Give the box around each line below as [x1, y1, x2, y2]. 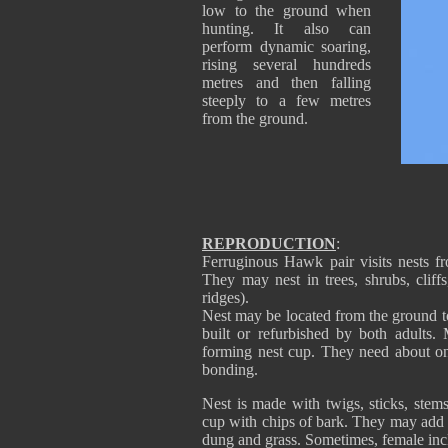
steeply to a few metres [202, 92, 371, 109]
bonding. [202, 361, 258, 378]
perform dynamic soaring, [202, 38, 371, 55]
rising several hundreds [202, 56, 371, 73]
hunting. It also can [202, 20, 371, 37]
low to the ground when [202, 2, 371, 19]
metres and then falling [202, 74, 371, 91]
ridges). [202, 289, 249, 306]
